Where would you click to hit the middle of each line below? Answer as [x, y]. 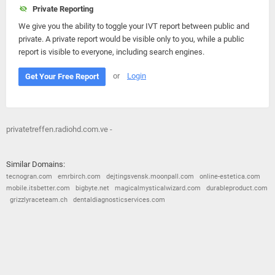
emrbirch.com [79, 176]
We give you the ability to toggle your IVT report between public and [134, 26]
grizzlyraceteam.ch [39, 200]
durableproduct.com [237, 188]
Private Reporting [61, 9]
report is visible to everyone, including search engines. [111, 52]
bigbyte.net [92, 188]
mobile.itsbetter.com [38, 188]
